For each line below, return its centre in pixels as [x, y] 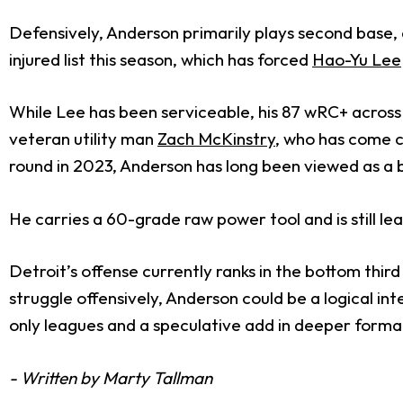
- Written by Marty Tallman [111, 377]
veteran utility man [83, 139]
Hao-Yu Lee [357, 59]
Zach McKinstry [216, 139]
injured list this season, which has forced [161, 59]
